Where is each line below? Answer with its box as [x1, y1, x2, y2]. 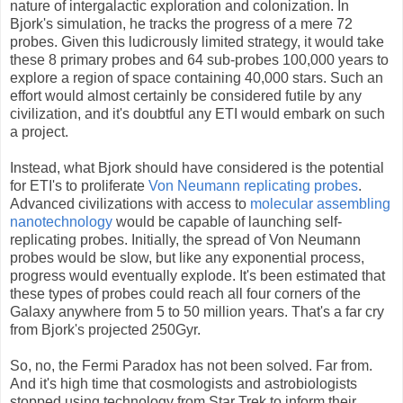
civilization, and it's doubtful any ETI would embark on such [10, 106, 385, 122]
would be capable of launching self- [112, 214, 342, 230]
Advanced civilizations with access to [10, 196, 250, 212]
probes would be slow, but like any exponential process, [10, 250, 364, 266]
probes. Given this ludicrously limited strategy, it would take [10, 34, 384, 50]
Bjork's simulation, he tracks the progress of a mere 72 [10, 16, 353, 32]
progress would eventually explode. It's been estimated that [10, 268, 385, 284]
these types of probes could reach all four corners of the [10, 286, 361, 302]
